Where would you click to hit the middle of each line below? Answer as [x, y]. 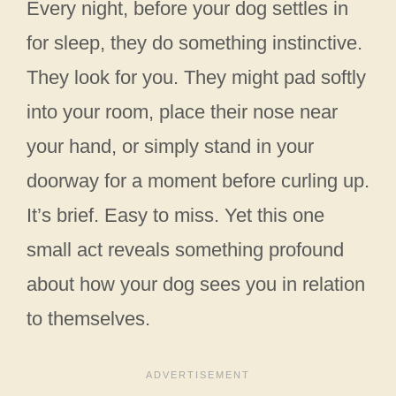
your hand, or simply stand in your [170, 146]
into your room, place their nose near [182, 111]
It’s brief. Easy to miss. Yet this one [175, 215]
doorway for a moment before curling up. [198, 180]
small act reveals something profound [185, 249]
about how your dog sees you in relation [196, 284]
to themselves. [88, 318]
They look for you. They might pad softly [196, 77]
